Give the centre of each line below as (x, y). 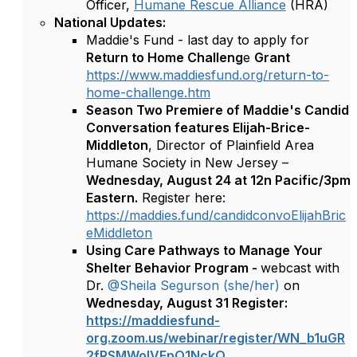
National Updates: (110, 22)
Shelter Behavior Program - (173, 268)
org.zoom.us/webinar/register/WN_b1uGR (216, 338)
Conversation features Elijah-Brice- (198, 127)
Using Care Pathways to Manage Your (204, 250)
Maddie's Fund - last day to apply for (198, 40)
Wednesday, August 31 (157, 303)
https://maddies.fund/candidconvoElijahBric (216, 215)
